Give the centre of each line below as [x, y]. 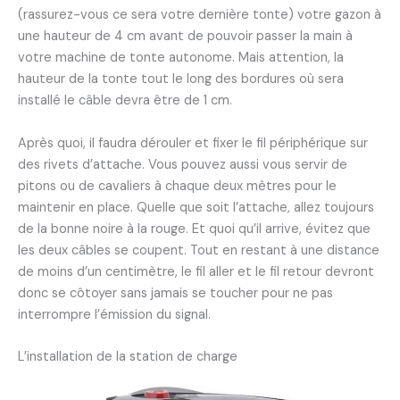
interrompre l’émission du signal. [118, 314]
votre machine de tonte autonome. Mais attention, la [181, 58]
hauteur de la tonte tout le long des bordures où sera [181, 79]
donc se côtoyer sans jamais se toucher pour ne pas [175, 293]
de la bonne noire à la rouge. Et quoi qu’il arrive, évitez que [194, 229]
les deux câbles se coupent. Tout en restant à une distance [199, 250]
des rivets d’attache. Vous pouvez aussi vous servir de [183, 164]
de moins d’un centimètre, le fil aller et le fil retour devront [196, 271]
